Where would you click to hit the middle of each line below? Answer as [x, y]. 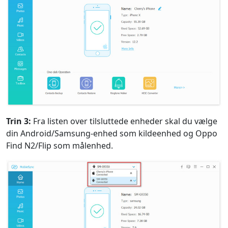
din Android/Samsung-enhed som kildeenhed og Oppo [112, 134]
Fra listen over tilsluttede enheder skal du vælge [124, 121]
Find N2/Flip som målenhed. [60, 146]
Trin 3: [19, 121]
